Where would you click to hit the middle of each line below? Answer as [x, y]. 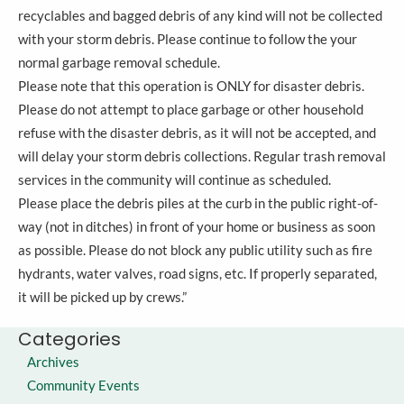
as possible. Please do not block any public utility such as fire [195, 251]
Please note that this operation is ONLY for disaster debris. [191, 87]
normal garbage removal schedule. [119, 63]
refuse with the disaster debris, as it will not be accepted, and [197, 133]
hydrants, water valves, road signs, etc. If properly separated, [197, 274]
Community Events [83, 386]
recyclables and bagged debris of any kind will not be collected [200, 16]
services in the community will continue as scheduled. [174, 180]
